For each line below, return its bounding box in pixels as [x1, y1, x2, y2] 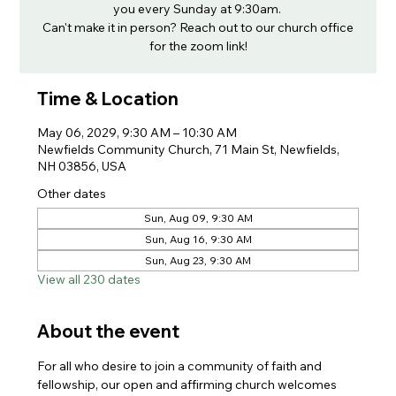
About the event [37, 320, 180, 342]
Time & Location [37, 88, 179, 110]
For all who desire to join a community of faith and [37, 358, 325, 374]
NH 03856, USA [37, 158, 127, 174]
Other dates [37, 186, 107, 202]
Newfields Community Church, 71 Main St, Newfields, [37, 141, 340, 157]
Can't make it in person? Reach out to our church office [42, 19, 354, 35]
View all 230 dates [37, 271, 141, 287]
